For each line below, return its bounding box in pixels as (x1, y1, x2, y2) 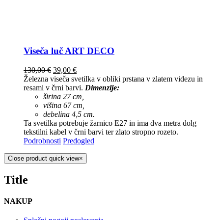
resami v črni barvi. (24, 83, 85, 92)
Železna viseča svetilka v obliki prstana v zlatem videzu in (24, 74, 203, 83)
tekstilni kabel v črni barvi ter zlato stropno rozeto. (24, 127, 178, 136)
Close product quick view (8, 154, 79, 162)
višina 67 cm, (43, 101, 84, 110)
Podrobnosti (24, 136, 61, 145)
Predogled (63, 136, 94, 145)
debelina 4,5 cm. (43, 110, 95, 118)
